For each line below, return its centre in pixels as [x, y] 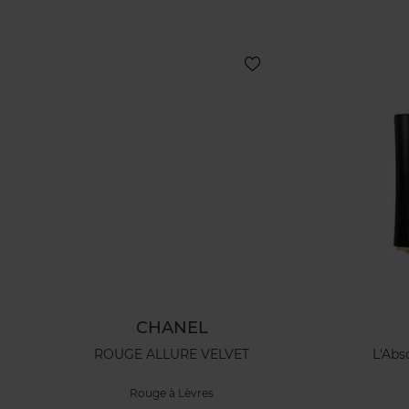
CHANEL [172, 327]
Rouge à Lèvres [172, 393]
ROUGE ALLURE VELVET [172, 355]
